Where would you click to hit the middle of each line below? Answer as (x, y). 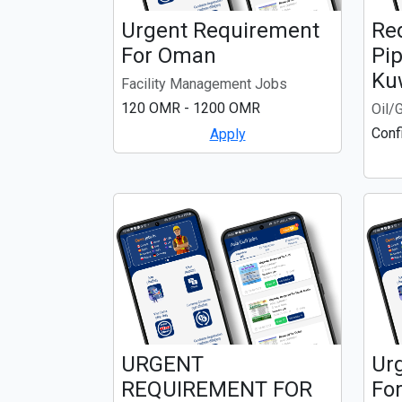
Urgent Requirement (220, 31)
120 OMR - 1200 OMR (191, 109)
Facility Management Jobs (204, 84)
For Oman (169, 56)
